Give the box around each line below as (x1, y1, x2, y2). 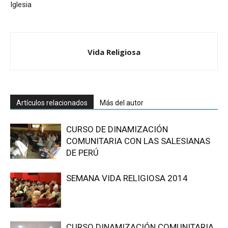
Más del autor (100, 98, 144, 107)
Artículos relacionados (16, 98, 88, 107)
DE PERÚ (66, 147, 99, 158)
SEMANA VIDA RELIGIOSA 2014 (66, 173, 188, 183)
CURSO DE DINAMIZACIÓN (66, 124, 168, 134)
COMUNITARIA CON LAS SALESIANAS (66, 135, 210, 146)
